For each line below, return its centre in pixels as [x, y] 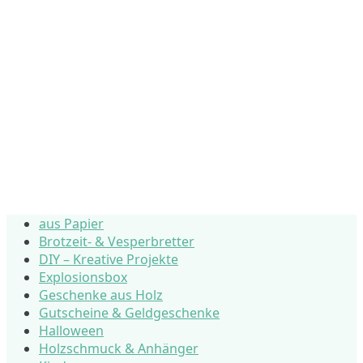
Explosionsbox [83, 277]
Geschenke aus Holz [101, 295]
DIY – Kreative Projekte [109, 259]
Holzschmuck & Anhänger [119, 348]
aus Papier [71, 223]
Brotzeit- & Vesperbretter [117, 241]
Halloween [71, 330]
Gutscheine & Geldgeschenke [129, 312]
